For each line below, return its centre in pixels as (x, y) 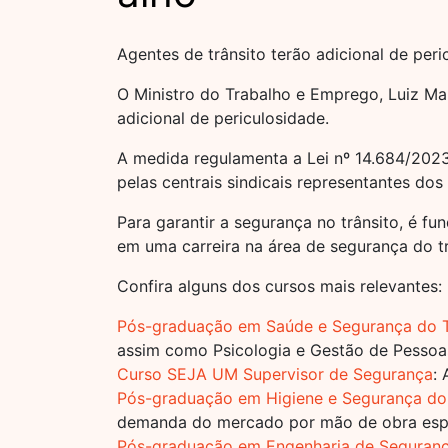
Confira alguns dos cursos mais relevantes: (279, 286)
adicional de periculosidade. (223, 118)
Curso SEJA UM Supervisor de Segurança (275, 374)
